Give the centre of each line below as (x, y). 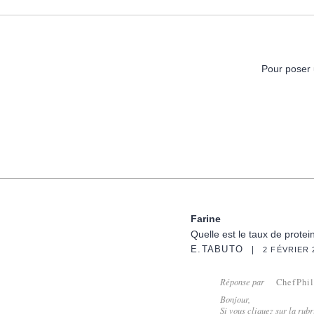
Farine (206, 218)
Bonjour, (235, 299)
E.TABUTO (217, 249)
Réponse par (242, 281)
